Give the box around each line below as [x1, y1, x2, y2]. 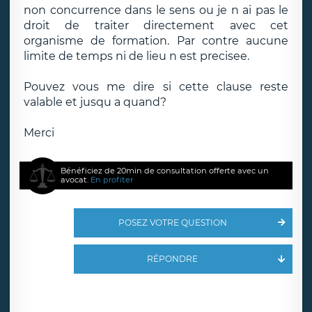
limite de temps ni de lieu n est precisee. [24, 49, 249, 63]
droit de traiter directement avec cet [24, 19, 288, 32]
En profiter [91, 175, 134, 185]
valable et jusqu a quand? [24, 95, 166, 109]
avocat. [61, 175, 91, 185]
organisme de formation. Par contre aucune [24, 34, 288, 47]
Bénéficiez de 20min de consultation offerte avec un [61, 166, 270, 175]
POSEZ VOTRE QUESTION [118, 217, 227, 228]
